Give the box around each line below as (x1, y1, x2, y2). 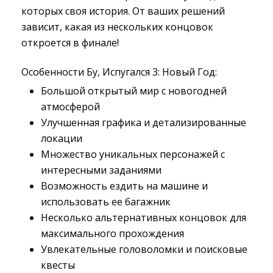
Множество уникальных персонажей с (41, 147, 225, 161)
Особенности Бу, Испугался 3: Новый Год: (21, 65, 217, 79)
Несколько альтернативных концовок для (41, 211, 246, 224)
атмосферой (41, 100, 100, 113)
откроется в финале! (21, 36, 119, 49)
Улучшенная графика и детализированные (41, 116, 246, 129)
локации (41, 132, 82, 145)
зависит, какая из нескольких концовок (21, 20, 213, 34)
